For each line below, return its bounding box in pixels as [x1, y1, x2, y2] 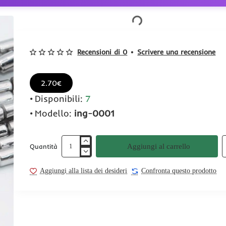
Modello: [35, 107, 72, 119]
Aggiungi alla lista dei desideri [40, 167, 128, 175]
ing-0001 [74, 107, 115, 119]
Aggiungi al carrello [127, 142, 190, 150]
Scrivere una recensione [137, 47, 216, 56]
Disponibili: [35, 93, 83, 104]
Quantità [30, 142, 58, 150]
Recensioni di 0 [77, 47, 128, 56]
